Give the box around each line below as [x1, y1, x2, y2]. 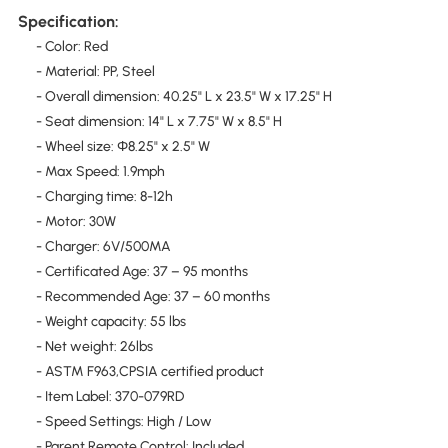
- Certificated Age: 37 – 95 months [35, 262, 248, 280]
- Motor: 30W [35, 212, 116, 230]
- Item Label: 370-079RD [35, 387, 184, 405]
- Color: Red [35, 37, 108, 55]
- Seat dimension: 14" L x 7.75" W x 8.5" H [35, 112, 282, 130]
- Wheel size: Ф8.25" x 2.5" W [35, 137, 210, 155]
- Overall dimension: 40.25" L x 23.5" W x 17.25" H [35, 87, 332, 105]
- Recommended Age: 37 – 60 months [35, 287, 270, 305]
